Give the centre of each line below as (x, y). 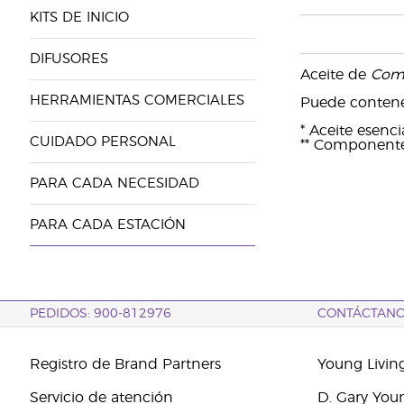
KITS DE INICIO (79, 18)
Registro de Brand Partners (125, 364)
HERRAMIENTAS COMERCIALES (137, 101)
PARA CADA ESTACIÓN (107, 225)
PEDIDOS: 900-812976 (100, 314)
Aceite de (335, 75)
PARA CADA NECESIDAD (114, 184)
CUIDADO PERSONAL (102, 142)
